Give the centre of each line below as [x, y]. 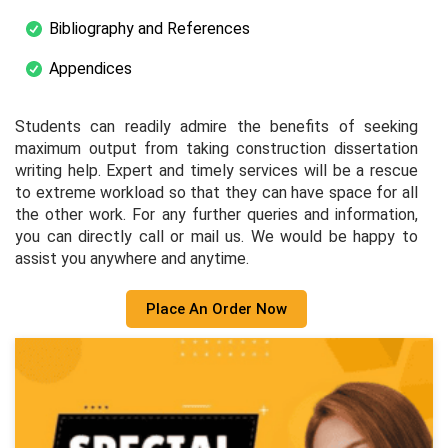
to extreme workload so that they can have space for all [216, 192]
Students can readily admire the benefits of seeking [216, 126]
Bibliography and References [149, 28]
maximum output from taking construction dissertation [216, 148]
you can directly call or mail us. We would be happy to [216, 236]
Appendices [90, 68]
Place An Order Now [216, 308]
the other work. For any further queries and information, [216, 214]
